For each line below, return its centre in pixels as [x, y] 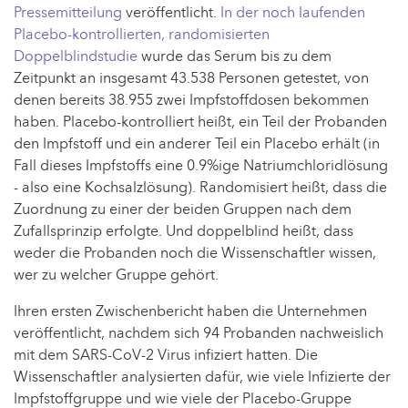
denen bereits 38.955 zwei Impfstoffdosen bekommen [191, 100]
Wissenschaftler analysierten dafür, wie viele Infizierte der [202, 377]
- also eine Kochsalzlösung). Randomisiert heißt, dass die [200, 187]
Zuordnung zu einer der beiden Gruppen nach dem [183, 209]
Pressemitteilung [68, 12]
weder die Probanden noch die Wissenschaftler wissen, [195, 253]
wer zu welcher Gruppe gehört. [116, 275]
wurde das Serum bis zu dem [235, 56]
